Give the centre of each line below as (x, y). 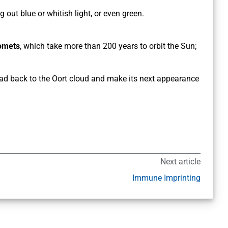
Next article (180, 162)
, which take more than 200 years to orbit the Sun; (108, 46)
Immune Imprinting (166, 178)
